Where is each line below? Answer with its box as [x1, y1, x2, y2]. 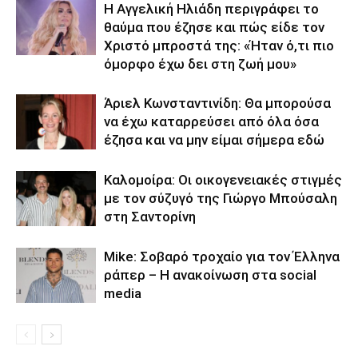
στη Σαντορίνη [104, 209, 196, 225]
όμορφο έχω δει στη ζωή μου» [104, 56, 296, 73]
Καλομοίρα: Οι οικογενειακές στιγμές [104, 172, 342, 189]
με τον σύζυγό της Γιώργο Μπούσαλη [104, 190, 337, 207]
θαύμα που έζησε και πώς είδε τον [104, 19, 324, 36]
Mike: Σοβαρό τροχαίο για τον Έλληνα [104, 249, 340, 265]
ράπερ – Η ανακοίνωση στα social [104, 267, 316, 284]
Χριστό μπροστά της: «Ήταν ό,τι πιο [104, 38, 334, 54]
